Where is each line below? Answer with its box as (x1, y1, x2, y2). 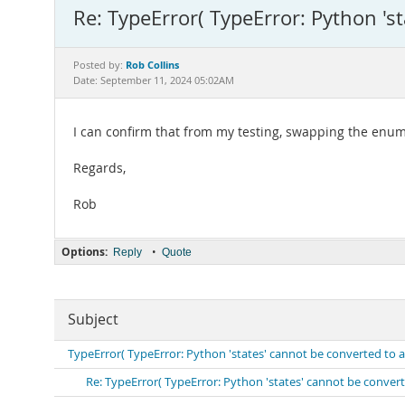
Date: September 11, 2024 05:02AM (73, 74, 234, 87)
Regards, (73, 160, 126, 176)
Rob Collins (126, 58, 179, 71)
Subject (68, 310, 118, 329)
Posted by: (73, 59, 126, 71)
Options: (61, 244, 108, 259)
